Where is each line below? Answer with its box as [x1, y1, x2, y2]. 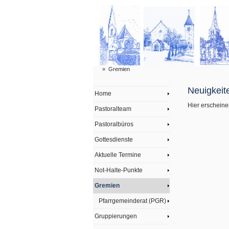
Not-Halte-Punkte [95, 167, 143, 174]
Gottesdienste [95, 136, 133, 143]
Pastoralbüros [95, 121, 133, 128]
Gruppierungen [95, 213, 137, 220]
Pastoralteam [95, 105, 131, 112]
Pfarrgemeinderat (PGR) [98, 197, 166, 204]
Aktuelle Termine [95, 151, 141, 158]
